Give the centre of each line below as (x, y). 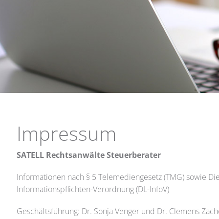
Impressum (66, 133)
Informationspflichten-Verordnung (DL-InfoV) (93, 189)
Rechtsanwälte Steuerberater (102, 155)
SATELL (30, 155)
